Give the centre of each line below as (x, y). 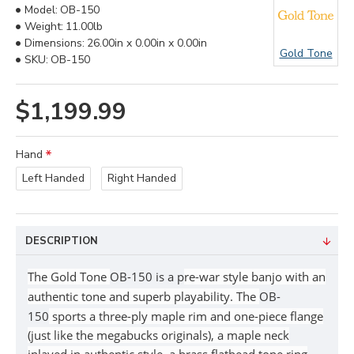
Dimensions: (55, 43)
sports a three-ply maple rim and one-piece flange (186, 316)
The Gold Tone (69, 277)
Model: (41, 10)
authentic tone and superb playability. (132, 296)
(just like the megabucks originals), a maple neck (158, 335)
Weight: (44, 26)
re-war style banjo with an (255, 277)
